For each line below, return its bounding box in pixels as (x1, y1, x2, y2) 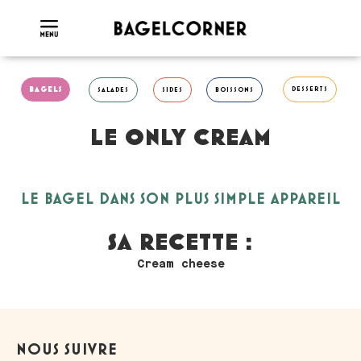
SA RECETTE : (108, 231, 253, 255)
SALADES (97, 85, 129, 93)
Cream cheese (136, 256, 225, 272)
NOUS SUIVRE (16, 342, 118, 359)
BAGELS (29, 85, 63, 93)
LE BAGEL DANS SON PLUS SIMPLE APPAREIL (20, 191, 341, 207)
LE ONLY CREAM (89, 127, 272, 151)
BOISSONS (214, 85, 254, 93)
